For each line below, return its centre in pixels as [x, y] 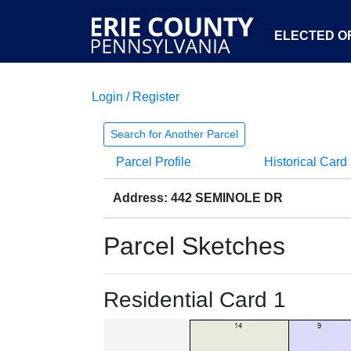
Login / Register [136, 97]
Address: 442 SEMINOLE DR [198, 198]
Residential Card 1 [195, 300]
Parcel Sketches [194, 246]
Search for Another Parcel [174, 134]
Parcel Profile [154, 162]
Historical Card [305, 162]
